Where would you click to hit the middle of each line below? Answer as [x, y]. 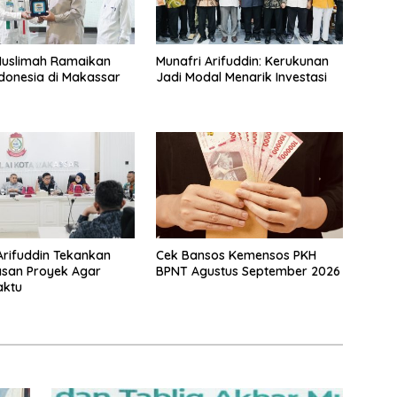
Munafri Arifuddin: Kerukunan [242, 62]
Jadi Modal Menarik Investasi [241, 78]
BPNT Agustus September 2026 [248, 271]
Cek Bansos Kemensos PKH [236, 255]
